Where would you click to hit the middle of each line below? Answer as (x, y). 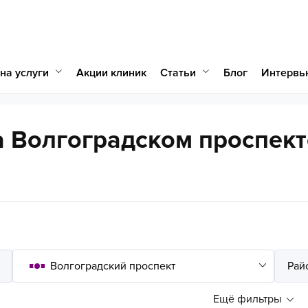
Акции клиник (111, 73)
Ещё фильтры (247, 299)
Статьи (178, 73)
